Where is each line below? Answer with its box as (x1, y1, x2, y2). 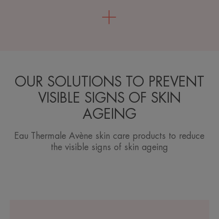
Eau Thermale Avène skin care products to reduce (14, 131, 205, 141)
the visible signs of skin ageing (50, 143, 168, 152)
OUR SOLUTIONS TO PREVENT (14, 75, 204, 89)
